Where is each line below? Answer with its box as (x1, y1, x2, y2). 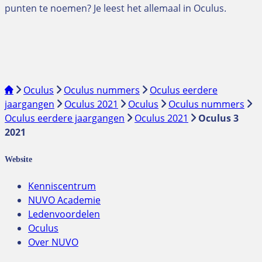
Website (5, 154, 32, 164)
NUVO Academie (28, 194, 101, 207)
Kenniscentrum (28, 180, 96, 193)
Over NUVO (28, 236, 78, 249)
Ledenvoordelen (28, 208, 100, 221)
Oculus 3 (198, 111, 239, 125)
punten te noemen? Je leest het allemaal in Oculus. (5, 1, 226, 15)
